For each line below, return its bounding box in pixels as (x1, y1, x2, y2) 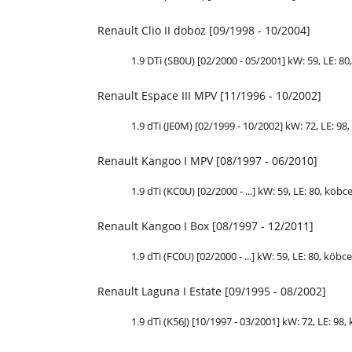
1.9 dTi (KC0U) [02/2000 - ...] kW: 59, (131, 184, 293, 198)
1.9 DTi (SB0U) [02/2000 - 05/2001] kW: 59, (131, 53, 323, 68)
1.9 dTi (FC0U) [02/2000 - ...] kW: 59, (131, 249, 292, 263)
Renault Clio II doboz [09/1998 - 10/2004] (97, 23, 310, 38)
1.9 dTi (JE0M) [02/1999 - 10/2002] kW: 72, (131, 119, 321, 133)
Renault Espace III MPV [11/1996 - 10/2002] (97, 88, 321, 103)
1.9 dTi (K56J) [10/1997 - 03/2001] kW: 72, (131, 314, 317, 328)
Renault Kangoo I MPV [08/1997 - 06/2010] (97, 153, 317, 168)
